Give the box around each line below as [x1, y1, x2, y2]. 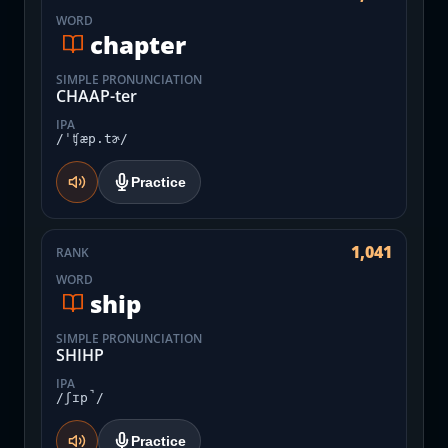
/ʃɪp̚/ [56, 390, 104, 405]
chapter [90, 27, 186, 61]
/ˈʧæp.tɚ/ [56, 131, 128, 146]
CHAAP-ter [56, 85, 137, 107]
